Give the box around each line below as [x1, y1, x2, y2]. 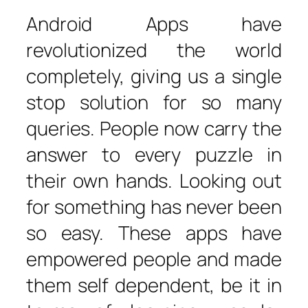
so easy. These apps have [26, 219, 282, 245]
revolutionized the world [26, 36, 282, 63]
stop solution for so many [26, 89, 282, 115]
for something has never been [26, 193, 282, 219]
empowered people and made [26, 245, 282, 272]
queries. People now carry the [26, 115, 282, 141]
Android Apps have [26, 10, 282, 36]
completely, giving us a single [26, 63, 282, 89]
